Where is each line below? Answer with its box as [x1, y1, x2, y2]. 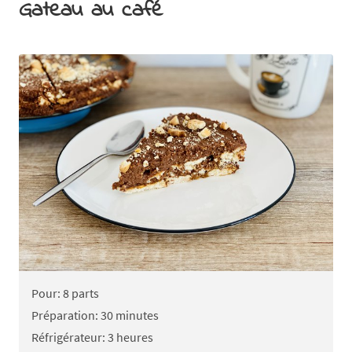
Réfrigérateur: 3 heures [31, 328, 153, 345]
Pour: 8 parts [31, 284, 99, 301]
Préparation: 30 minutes [31, 306, 159, 323]
